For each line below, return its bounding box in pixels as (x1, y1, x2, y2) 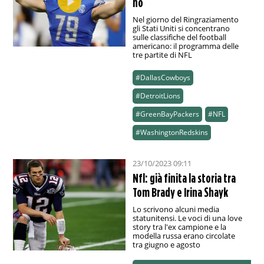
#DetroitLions (135, 91, 180, 101)
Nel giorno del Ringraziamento (132, 14, 239, 25)
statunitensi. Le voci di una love (132, 213, 242, 224)
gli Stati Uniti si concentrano (132, 23, 230, 34)
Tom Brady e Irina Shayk (132, 185, 228, 200)
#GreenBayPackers (135, 109, 199, 120)
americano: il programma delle (132, 41, 239, 52)
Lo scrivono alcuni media (132, 204, 219, 215)
